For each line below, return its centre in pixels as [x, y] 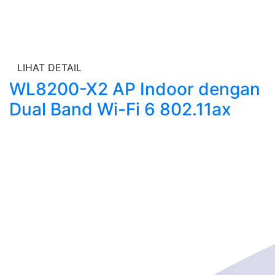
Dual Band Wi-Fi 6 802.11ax [120, 109]
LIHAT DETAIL [49, 68]
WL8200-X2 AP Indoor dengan [135, 89]
